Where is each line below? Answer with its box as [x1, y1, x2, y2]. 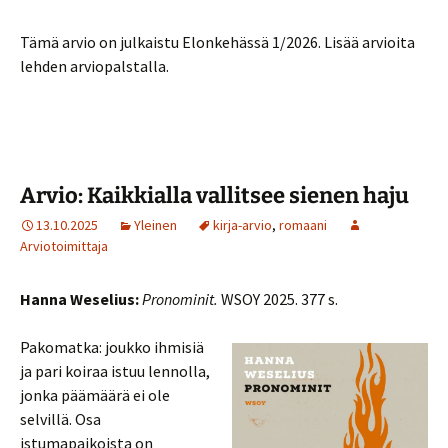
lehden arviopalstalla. [20, 56, 169, 76]
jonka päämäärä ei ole [20, 385, 170, 405]
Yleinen [134, 216, 177, 234]
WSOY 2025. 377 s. [218, 289, 338, 309]
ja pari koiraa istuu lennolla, [20, 361, 210, 381]
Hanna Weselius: [20, 289, 142, 309]
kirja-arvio [213, 216, 272, 234]
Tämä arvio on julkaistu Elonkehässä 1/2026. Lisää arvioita [20, 32, 415, 52]
